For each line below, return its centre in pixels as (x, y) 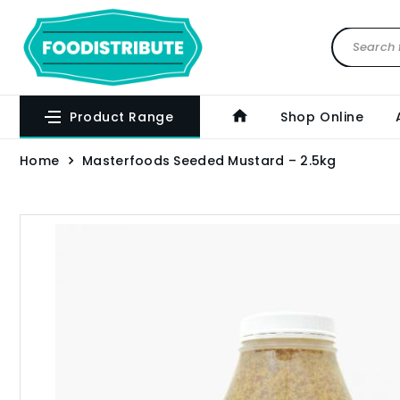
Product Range (122, 117)
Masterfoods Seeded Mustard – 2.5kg (209, 161)
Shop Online (322, 117)
